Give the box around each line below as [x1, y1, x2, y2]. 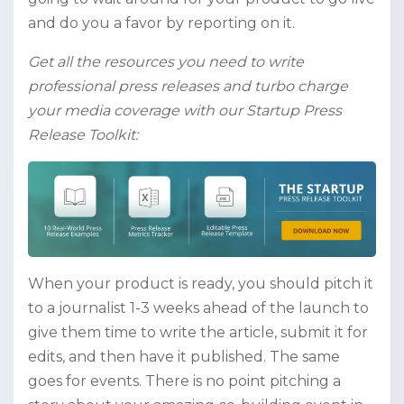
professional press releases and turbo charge [28, 78, 348, 95]
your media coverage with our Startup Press [28, 102, 342, 119]
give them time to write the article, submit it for [28, 324, 368, 342]
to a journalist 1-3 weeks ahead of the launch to [28, 299, 369, 317]
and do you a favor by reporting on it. [28, 14, 295, 32]
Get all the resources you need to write [28, 53, 304, 70]
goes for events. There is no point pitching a [28, 372, 341, 390]
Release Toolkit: [28, 126, 138, 143]
